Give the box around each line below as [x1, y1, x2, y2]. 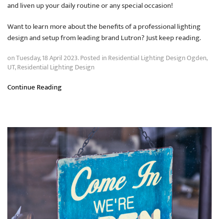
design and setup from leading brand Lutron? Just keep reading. [7, 32, 201, 44]
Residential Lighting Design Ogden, [108, 52, 207, 64]
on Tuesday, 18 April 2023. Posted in [7, 52, 108, 64]
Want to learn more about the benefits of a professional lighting [7, 21, 200, 33]
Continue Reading [7, 81, 62, 94]
